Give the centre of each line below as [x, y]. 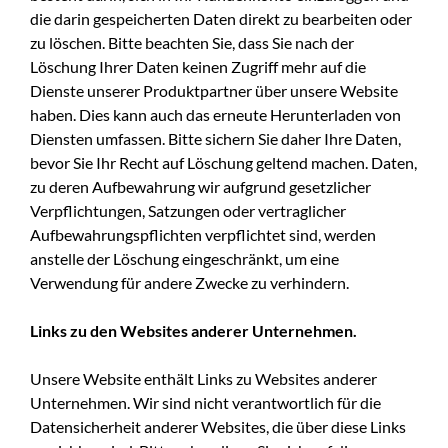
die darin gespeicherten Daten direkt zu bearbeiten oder [221, 18]
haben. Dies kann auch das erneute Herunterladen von [215, 114]
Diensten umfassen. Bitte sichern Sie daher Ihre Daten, [215, 138]
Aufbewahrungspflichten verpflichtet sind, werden [203, 234]
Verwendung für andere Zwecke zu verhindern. [189, 282]
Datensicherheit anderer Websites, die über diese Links [218, 426]
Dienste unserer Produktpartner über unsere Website [214, 90]
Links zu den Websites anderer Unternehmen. [193, 330]
